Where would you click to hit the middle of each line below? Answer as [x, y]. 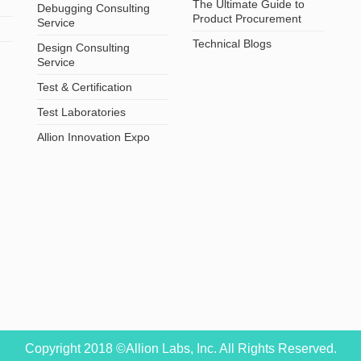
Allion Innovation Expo [94, 137]
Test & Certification [85, 87]
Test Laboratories [82, 112]
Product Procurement [247, 19]
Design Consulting [84, 48]
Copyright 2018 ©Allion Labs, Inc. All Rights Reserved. [180, 349]
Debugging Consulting [94, 8]
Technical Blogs [232, 44]
